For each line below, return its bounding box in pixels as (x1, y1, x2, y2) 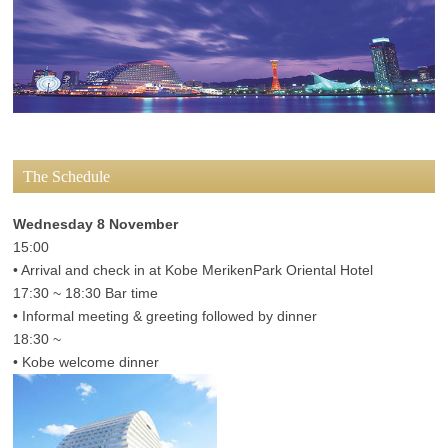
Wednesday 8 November (13, 216, 179, 233)
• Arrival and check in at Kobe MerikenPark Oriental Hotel (13, 262, 374, 279)
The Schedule (23, 168, 111, 186)
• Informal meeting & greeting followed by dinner (13, 308, 318, 325)
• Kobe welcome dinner (13, 354, 160, 371)
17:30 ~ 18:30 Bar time (13, 285, 173, 302)
